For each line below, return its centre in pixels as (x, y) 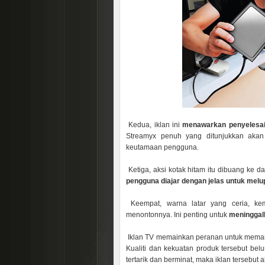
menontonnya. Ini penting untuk (177, 215)
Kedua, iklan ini (156, 125)
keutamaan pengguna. (162, 147)
